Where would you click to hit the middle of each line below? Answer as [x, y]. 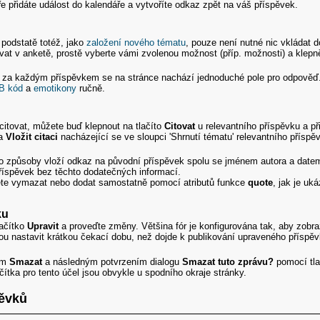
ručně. [91, 89]
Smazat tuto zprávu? [228, 261]
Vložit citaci [32, 136]
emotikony [55, 89]
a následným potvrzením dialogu [112, 261]
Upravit [43, 226]
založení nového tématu [136, 42]
